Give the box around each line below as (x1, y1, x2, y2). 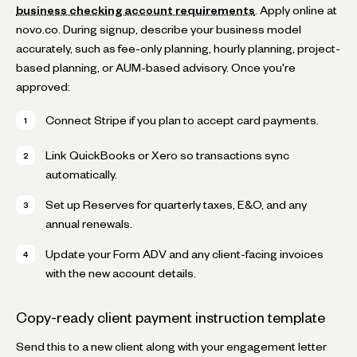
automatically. (45, 170, 117, 178)
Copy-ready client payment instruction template (16, 312, 325, 323)
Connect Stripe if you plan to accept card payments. (45, 116, 319, 124)
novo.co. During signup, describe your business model (16, 25, 301, 33)
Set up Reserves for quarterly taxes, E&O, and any (45, 200, 307, 209)
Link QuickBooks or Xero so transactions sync (45, 151, 289, 159)
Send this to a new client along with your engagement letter (16, 342, 327, 351)
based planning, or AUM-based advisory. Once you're (16, 63, 296, 72)
